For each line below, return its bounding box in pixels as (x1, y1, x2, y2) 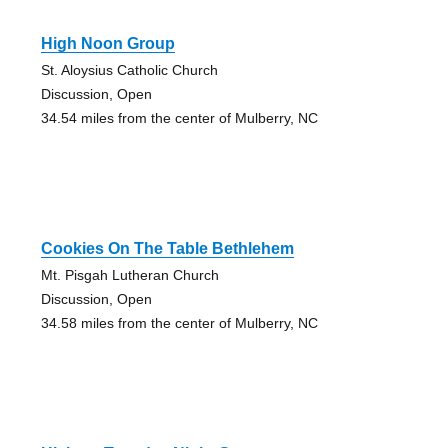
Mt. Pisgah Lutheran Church (40, 266, 219, 283)
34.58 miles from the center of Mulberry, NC (40, 314, 318, 331)
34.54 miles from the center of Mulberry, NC (40, 109, 318, 126)
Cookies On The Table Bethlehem (40, 239, 294, 257)
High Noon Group (40, 34, 175, 52)
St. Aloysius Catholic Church (40, 61, 218, 78)
